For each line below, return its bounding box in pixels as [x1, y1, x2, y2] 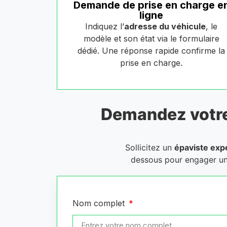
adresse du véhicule [124, 21, 206, 32]
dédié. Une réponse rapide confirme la [78, 46, 225, 56]
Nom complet [72, 198, 127, 209]
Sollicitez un [125, 142, 174, 153]
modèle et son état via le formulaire [83, 33, 219, 44]
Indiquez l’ [85, 21, 125, 32]
